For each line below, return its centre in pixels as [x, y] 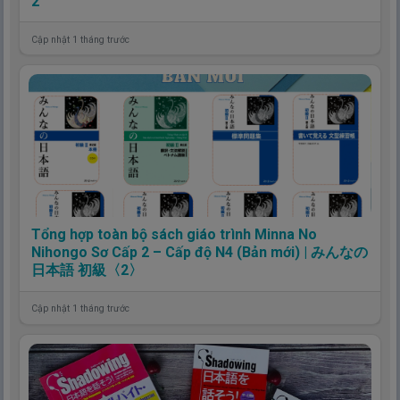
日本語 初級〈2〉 [87, 270]
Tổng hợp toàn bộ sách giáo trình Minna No [174, 234]
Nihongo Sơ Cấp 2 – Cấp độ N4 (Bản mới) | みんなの [199, 252]
